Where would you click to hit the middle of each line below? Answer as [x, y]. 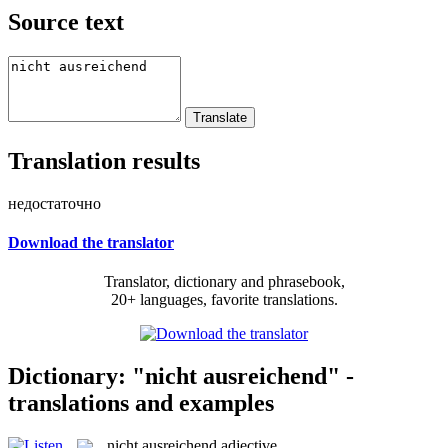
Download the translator [91, 242]
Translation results [104, 160]
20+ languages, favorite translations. [224, 300]
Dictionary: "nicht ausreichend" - [181, 375]
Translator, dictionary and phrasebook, [224, 282]
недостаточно [54, 203]
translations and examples [141, 402]
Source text [66, 21]
